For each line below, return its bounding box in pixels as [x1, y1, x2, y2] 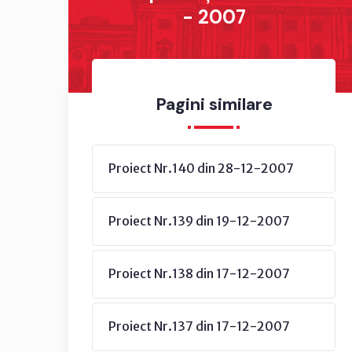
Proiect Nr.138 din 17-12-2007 [108, 266, 290, 281]
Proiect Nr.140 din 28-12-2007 [108, 160, 294, 176]
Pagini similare [155, 93, 273, 115]
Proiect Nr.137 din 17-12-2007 [108, 318, 290, 334]
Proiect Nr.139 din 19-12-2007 [108, 213, 290, 229]
